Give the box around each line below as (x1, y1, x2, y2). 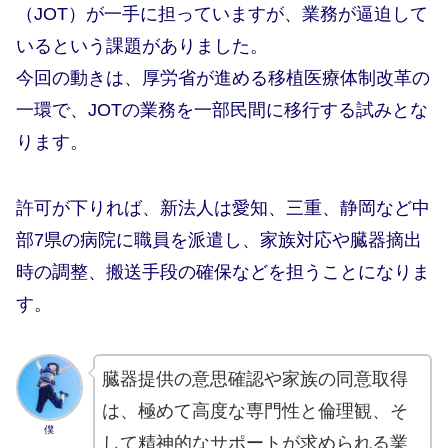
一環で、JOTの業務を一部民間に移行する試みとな (16, 100, 428, 121)
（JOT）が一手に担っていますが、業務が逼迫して (16, 4, 428, 25)
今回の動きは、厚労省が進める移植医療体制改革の (16, 68, 430, 89)
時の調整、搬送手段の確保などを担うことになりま (16, 262, 430, 283)
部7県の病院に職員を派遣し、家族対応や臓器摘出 (16, 230, 422, 251)
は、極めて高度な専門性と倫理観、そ (101, 401, 408, 422)
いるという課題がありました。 (16, 36, 268, 57)
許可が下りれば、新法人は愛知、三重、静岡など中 (16, 198, 430, 219)
